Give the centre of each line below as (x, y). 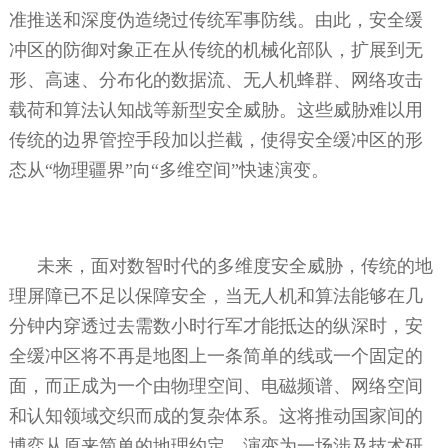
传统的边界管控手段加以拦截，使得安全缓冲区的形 (215, 139)
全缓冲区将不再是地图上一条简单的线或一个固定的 (215, 355)
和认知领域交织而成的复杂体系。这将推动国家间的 (215, 415)
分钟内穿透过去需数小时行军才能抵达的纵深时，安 (215, 325)
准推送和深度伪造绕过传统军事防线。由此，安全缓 (215, 19)
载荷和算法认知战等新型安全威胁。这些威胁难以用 (215, 109)
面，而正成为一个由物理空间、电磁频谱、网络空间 (215, 385)
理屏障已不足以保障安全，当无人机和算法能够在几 (215, 295)
